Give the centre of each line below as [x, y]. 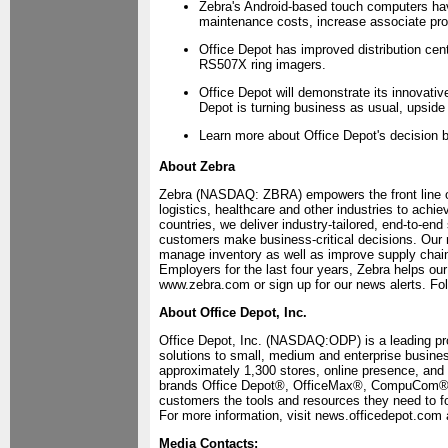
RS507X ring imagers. [262, 64]
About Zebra [197, 166]
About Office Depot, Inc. [233, 312]
